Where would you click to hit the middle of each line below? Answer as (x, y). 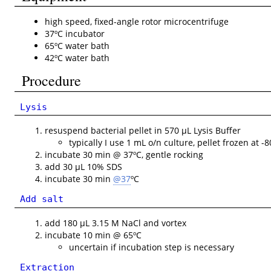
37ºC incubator (75, 34)
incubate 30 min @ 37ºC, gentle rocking (124, 155)
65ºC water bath (77, 46)
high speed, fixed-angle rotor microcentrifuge (137, 22)
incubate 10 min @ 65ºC (93, 235)
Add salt (42, 199)
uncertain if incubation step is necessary (152, 247)
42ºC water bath (77, 58)
